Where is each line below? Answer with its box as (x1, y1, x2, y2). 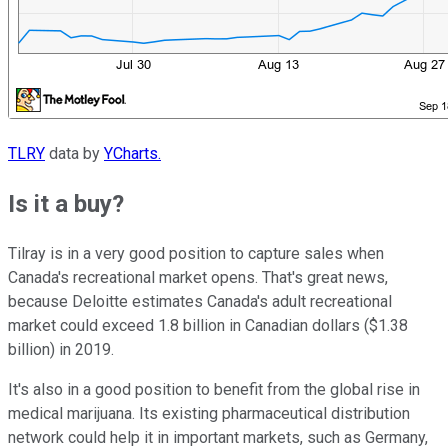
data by (45, 144, 104, 164)
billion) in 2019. (8, 340, 114, 360)
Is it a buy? (8, 190, 124, 219)
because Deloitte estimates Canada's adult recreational (8, 292, 392, 312)
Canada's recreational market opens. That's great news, (8, 268, 388, 288)
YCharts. (104, 144, 161, 164)
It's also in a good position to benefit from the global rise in (8, 380, 420, 400)
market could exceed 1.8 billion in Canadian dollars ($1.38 (8, 316, 408, 336)
